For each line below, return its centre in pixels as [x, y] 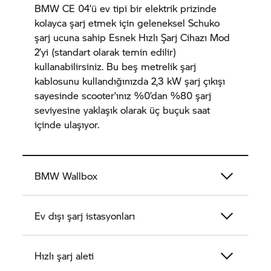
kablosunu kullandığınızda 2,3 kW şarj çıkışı [130, 81]
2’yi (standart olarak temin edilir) [106, 52]
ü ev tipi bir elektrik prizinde [154, 8]
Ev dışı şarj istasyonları [85, 216]
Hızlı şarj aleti [64, 256]
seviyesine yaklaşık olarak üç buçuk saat [122, 110]
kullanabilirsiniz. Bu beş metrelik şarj [116, 66]
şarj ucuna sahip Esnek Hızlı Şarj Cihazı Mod [132, 37]
